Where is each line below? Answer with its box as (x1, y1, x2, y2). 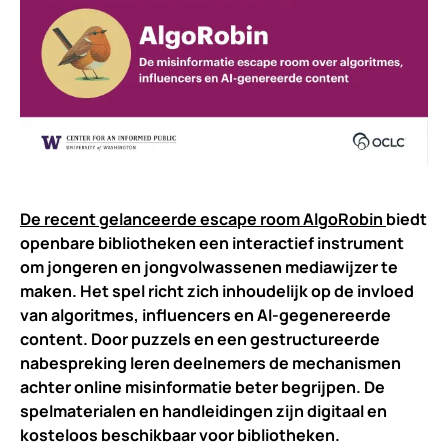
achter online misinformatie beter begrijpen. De (20, 375, 385, 398)
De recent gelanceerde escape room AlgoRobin (20, 207, 386, 230)
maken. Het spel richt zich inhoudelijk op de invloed (20, 279, 414, 302)
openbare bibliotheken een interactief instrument (20, 231, 404, 254)
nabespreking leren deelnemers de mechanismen (20, 351, 401, 374)
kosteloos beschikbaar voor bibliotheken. (20, 423, 340, 446)
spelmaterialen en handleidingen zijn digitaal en (20, 399, 387, 422)
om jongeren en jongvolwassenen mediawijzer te (20, 255, 398, 278)
